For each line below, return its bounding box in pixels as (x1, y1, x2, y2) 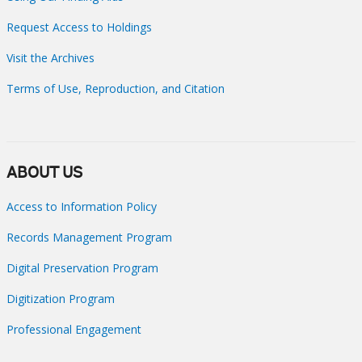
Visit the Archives (6, 49, 95, 65)
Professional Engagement (6, 321, 141, 337)
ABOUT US (6, 165, 82, 182)
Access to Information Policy (6, 198, 157, 214)
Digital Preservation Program (6, 259, 158, 276)
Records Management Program (6, 229, 172, 245)
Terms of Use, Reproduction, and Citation (6, 80, 225, 96)
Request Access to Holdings (6, 19, 152, 35)
